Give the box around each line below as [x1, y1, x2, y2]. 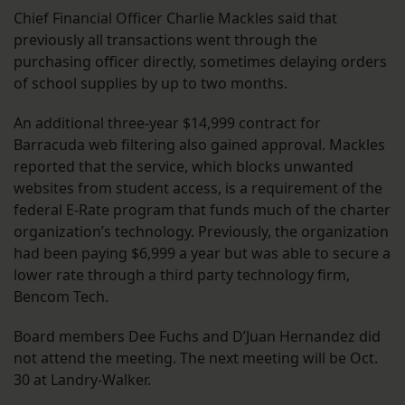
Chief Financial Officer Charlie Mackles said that [14, 8, 337, 29]
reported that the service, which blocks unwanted [14, 156, 353, 177]
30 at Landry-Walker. [14, 370, 151, 391]
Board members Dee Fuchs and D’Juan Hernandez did [14, 326, 381, 347]
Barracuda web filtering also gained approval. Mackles [14, 135, 385, 155]
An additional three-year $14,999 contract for [14, 113, 321, 134]
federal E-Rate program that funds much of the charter [14, 200, 391, 221]
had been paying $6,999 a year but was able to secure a [14, 243, 391, 264]
